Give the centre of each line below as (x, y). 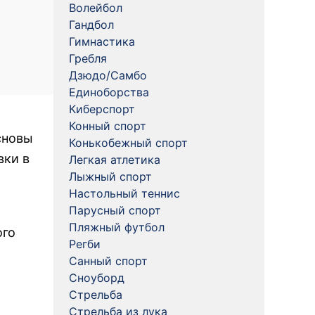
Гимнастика (102, 41)
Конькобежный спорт (128, 143)
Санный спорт (108, 261)
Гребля (88, 58)
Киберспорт (102, 109)
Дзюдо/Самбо (108, 75)
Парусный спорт (115, 210)
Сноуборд (97, 278)
